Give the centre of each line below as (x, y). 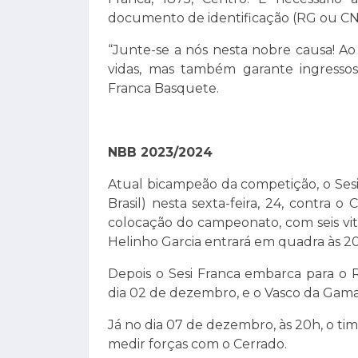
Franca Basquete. (163, 89)
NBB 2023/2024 (160, 153)
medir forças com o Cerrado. (197, 344)
